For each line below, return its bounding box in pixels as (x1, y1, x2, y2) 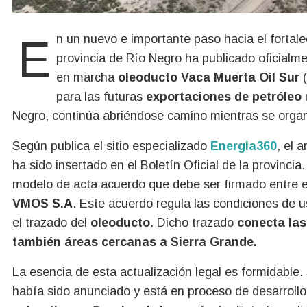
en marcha (56, 70, 118, 84)
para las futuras (56, 89, 143, 103)
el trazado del (12, 215, 87, 230)
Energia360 (210, 138, 277, 153)
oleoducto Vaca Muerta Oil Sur (118, 70, 299, 84)
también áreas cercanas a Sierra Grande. (12, 234, 257, 249)
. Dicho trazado (150, 215, 234, 230)
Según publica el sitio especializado (12, 138, 210, 153)
